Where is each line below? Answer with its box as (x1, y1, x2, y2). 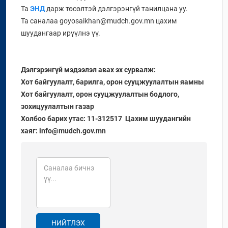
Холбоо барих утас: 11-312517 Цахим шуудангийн (21, 115, 191, 123)
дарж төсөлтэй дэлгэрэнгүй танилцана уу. (45, 5, 188, 13)
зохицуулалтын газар (21, 102, 94, 110)
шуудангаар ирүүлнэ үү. (21, 29, 100, 37)
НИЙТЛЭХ (51, 219, 85, 227)
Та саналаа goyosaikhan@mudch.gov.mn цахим (21, 17, 177, 25)
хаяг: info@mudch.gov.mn (21, 127, 106, 135)
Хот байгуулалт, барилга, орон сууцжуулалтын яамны (21, 78, 204, 86)
